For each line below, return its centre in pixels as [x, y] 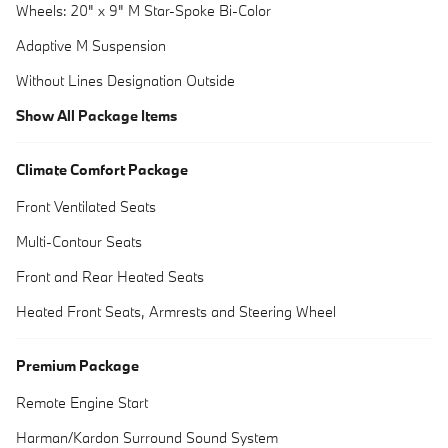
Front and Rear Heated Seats [110, 276]
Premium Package [77, 365]
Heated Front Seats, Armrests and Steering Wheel [176, 311]
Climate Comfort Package [102, 169]
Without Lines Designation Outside [125, 80]
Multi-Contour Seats [79, 241]
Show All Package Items [96, 115]
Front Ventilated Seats [86, 206]
